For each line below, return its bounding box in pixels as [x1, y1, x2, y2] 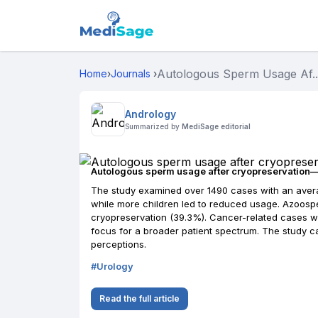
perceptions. [91, 238, 146, 250]
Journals [111, 67, 150, 79]
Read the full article [99, 293, 180, 304]
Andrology [125, 108, 176, 120]
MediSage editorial [182, 122, 251, 131]
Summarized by [125, 122, 180, 131]
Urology [97, 261, 133, 272]
